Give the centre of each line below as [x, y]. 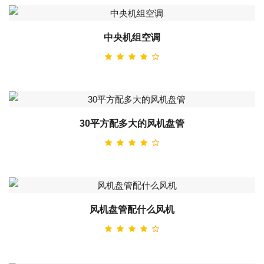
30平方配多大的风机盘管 [132, 124]
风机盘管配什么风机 [132, 210]
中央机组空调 [132, 38]
